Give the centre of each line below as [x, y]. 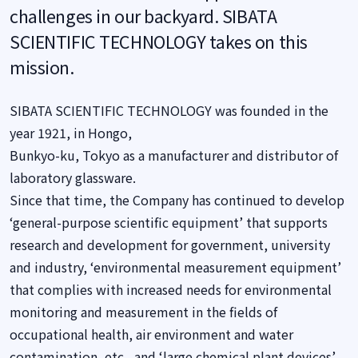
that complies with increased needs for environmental [171, 289]
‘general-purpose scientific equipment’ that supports [169, 222]
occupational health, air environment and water [151, 334]
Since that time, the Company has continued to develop [177, 200]
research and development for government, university [170, 245]
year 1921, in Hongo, [71, 133]
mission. [42, 67]
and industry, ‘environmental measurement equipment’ [175, 267]
